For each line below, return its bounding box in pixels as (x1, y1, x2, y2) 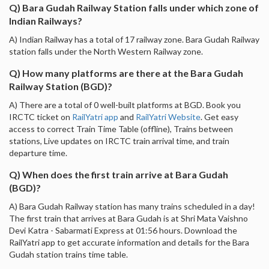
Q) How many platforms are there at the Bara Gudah (9, 67, 243, 79)
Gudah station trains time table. (9, 249, 128, 259)
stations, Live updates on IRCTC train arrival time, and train (9, 135, 229, 146)
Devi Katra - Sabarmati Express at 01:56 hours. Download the (9, 225, 237, 235)
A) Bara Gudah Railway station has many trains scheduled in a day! (9, 201, 255, 211)
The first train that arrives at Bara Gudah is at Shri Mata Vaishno (9, 213, 248, 223)
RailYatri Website (136, 111, 201, 122)
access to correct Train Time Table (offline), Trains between (9, 123, 233, 134)
